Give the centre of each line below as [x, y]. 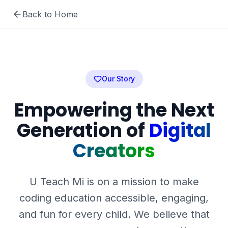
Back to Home [50, 14]
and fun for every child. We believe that [114, 214]
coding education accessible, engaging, [114, 198]
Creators [114, 151]
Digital [180, 131]
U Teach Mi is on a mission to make [114, 182]
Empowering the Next [114, 110]
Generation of [81, 131]
